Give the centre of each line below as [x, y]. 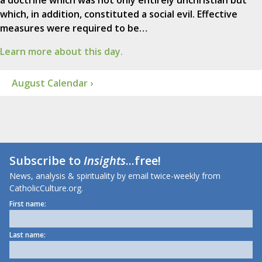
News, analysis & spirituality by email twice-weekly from [115, 176]
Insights [105, 161]
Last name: [27, 235]
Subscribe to [46, 161]
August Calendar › [52, 83]
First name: [28, 204]
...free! [143, 161]
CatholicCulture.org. [46, 188]
